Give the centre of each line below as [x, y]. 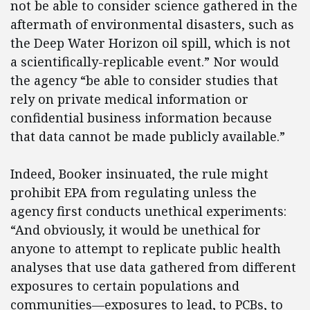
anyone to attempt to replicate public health [146, 249]
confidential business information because [141, 118]
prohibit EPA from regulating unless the [134, 193]
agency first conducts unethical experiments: [148, 211]
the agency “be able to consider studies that [144, 81]
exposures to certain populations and [125, 286]
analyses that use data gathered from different [153, 267]
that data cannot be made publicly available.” [148, 137]
